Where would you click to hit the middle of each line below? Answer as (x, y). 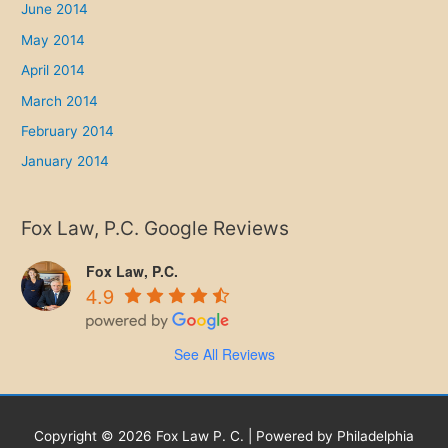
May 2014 (53, 39)
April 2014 (53, 70)
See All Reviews (224, 353)
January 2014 (65, 161)
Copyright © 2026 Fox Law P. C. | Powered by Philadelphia (224, 435)
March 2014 (60, 100)
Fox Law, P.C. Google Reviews (155, 227)
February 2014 (68, 131)
